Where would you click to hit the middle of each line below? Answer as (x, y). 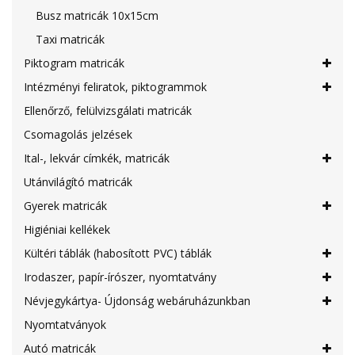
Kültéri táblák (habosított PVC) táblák (118, 253)
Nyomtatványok (65, 324)
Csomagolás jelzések (78, 134)
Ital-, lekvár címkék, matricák (97, 158)
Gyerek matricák (65, 206)
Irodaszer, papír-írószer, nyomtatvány (120, 277)
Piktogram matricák (74, 63)
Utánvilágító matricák (78, 182)
